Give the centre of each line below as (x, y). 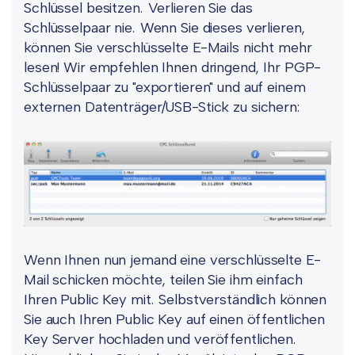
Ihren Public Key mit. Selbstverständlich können (176, 300)
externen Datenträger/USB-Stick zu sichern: (162, 107)
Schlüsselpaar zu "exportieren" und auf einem (165, 88)
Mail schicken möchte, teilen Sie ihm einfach (163, 280)
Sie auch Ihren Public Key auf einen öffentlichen (174, 320)
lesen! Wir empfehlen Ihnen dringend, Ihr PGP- (172, 68)
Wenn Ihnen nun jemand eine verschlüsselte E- (172, 260)
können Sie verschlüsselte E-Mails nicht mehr (168, 48)
